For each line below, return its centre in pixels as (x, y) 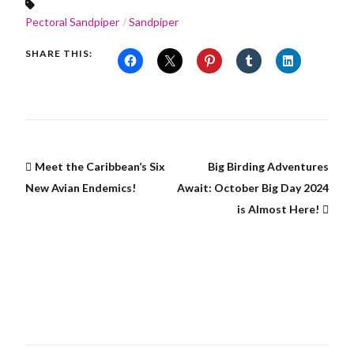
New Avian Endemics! (81, 187)
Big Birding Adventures (268, 166)
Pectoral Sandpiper (72, 21)
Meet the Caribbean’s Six (100, 166)
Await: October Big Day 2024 (253, 187)
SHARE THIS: (59, 53)
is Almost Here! (278, 209)
